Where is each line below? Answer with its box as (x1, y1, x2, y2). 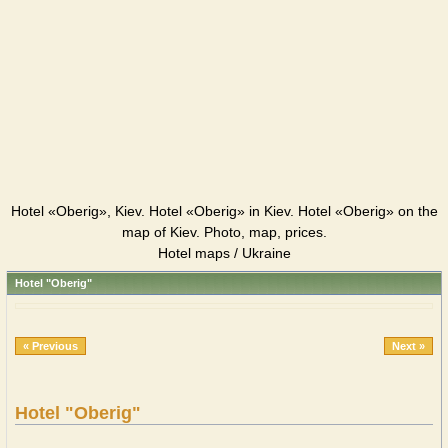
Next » (392, 340, 425, 352)
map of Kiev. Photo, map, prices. (121, 224, 327, 240)
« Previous (23, 340, 78, 352)
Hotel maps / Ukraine (157, 245, 291, 261)
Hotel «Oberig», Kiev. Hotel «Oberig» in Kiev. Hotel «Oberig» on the (10, 203, 438, 219)
